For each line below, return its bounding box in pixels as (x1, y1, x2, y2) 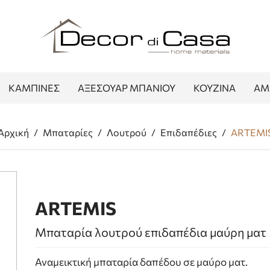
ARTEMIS (35, 196, 117, 219)
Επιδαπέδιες (160, 127, 217, 138)
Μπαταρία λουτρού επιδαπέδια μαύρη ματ (35, 224, 267, 239)
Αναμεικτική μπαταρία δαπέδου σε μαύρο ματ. (35, 255, 248, 268)
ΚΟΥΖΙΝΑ (193, 82, 236, 93)
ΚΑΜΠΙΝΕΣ (8, 82, 60, 93)
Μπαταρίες (42, 127, 93, 138)
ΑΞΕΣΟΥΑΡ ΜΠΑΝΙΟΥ (77, 82, 175, 93)
